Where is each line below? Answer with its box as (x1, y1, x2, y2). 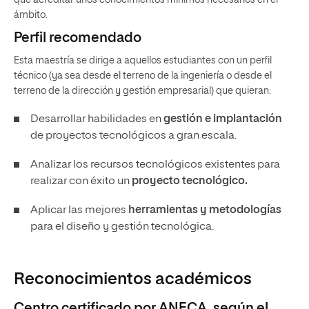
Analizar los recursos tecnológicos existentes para (30, 159, 280, 171)
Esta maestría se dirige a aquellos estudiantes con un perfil (14, 56, 272, 66)
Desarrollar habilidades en (30, 114, 163, 126)
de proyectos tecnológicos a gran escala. (30, 130, 237, 142)
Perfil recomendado (14, 31, 141, 46)
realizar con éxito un (30, 176, 132, 188)
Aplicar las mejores (30, 205, 128, 217)
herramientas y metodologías (128, 205, 281, 217)
